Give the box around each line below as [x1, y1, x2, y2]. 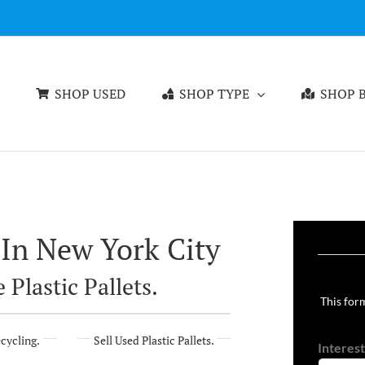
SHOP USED [55, 85, 125, 103]
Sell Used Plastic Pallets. [93, 332, 214, 348]
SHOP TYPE [179, 85, 249, 103]
